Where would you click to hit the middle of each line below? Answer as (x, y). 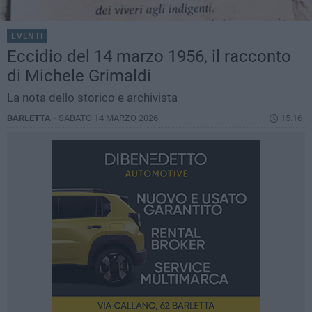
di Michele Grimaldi (79, 76)
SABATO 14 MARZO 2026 (108, 118)
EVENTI (27, 37)
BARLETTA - (33, 118)
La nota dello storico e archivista (92, 98)
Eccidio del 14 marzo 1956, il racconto (149, 57)
